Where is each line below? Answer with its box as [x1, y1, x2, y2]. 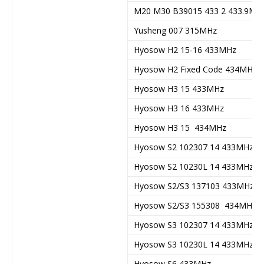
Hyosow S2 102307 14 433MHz [134, 141, 253, 153]
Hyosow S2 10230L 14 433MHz [134, 160, 253, 172]
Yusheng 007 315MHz [134, 24, 217, 36]
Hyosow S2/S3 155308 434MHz [134, 199, 256, 211]
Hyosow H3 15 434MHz [134, 121, 226, 133]
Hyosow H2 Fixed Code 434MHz [134, 63, 257, 75]
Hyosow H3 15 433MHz [134, 82, 224, 94]
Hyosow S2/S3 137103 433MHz [134, 180, 254, 192]
